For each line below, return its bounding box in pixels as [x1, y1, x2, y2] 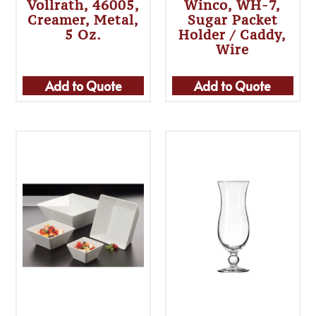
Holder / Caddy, [178, 26, 287, 44]
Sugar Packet [187, 11, 278, 29]
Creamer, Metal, [28, 11, 140, 29]
